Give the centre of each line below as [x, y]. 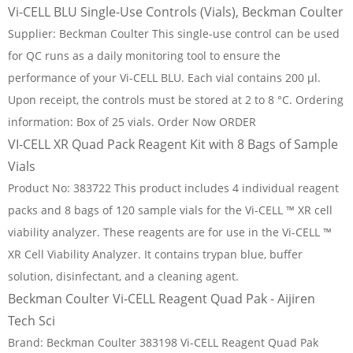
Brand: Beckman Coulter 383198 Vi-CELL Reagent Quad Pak [163, 342]
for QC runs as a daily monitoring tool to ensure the [144, 56]
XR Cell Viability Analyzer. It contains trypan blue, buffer [155, 254]
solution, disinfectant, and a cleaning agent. [123, 276]
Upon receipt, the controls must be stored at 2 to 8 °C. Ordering [176, 100]
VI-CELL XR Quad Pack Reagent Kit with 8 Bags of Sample [173, 144]
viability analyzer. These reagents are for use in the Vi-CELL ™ [170, 232]
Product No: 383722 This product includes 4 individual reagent [173, 188]
